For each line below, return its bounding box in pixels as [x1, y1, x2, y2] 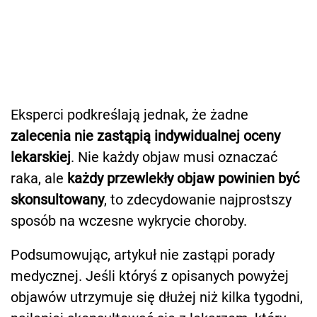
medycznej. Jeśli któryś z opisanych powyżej [11, 267, 289, 285]
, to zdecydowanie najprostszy [104, 191, 292, 209]
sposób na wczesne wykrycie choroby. [11, 212, 247, 230]
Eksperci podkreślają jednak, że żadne [11, 106, 248, 124]
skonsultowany [11, 191, 104, 209]
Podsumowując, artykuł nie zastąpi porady [11, 246, 275, 264]
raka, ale [11, 170, 67, 188]
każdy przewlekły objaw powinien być [67, 170, 299, 188]
